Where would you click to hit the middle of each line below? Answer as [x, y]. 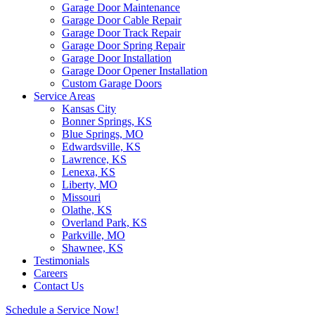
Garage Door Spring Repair [123, 45]
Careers [51, 273]
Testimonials [62, 261]
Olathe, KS [87, 210]
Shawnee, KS [92, 248]
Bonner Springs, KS [107, 121]
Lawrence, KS [94, 159]
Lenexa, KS [89, 172]
